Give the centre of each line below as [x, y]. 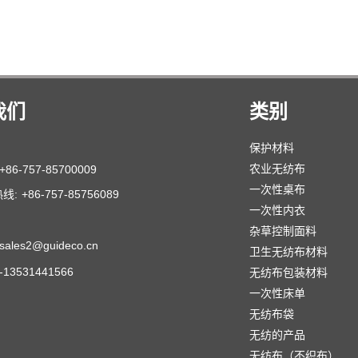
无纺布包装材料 [288, 272]
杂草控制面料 [283, 231]
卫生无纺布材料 [288, 251]
